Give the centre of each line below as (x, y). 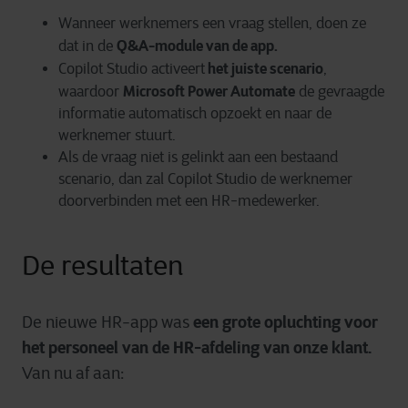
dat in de (87, 46)
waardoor (91, 92)
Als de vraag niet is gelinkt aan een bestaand (198, 157)
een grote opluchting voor (286, 322)
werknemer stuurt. (119, 135)
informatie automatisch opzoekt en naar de (195, 113)
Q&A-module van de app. (199, 46)
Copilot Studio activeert (132, 69)
